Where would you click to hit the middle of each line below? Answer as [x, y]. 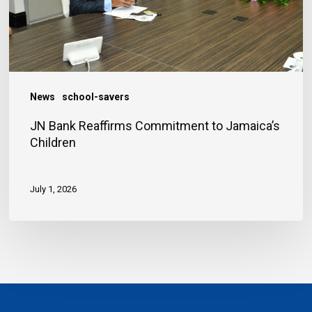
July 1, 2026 [54, 189]
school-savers [96, 97]
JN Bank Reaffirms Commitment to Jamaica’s [155, 126]
